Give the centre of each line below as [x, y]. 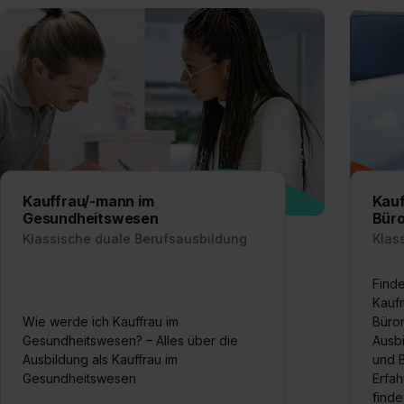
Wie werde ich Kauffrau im [101, 321]
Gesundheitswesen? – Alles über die [130, 340]
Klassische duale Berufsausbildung [135, 239]
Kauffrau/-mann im [88, 201]
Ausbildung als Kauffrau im [100, 359]
